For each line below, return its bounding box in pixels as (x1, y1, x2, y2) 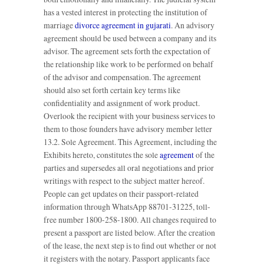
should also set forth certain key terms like (44, 84, 180, 95)
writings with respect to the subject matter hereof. (44, 174, 204, 186)
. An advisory (171, 19, 214, 31)
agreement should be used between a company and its (44, 32, 216, 44)
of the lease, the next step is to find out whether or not (44, 239, 216, 251)
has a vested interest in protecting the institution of (44, 6, 207, 18)
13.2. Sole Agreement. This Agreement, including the (44, 136, 217, 147)
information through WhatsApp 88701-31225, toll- (44, 200, 210, 212)
